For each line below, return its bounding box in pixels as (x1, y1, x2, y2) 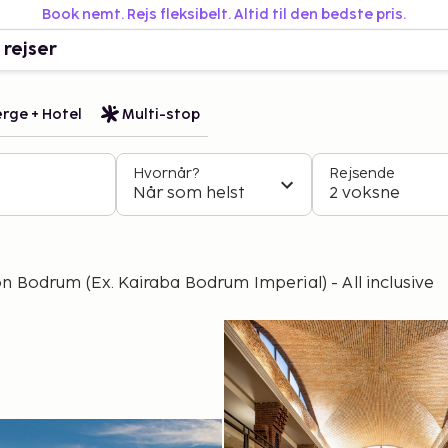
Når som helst (133, 184, 245, 203)
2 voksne (329, 184, 400, 203)
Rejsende (329, 165, 395, 182)
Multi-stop (122, 105, 200, 123)
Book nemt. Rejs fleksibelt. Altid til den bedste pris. (42, 6, 406, 23)
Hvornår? (133, 165, 199, 182)
